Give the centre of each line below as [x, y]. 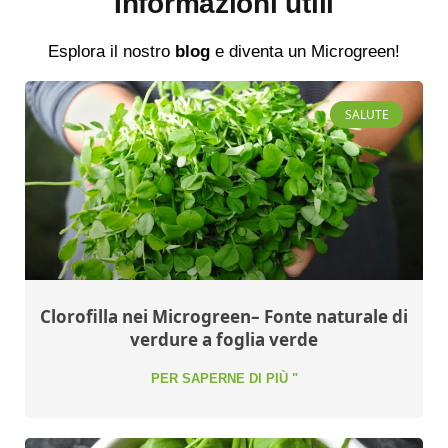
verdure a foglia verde [224, 340]
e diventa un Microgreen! [305, 52]
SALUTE [366, 114]
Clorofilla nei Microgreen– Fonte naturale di [224, 317]
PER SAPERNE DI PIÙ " [224, 379]
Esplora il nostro [111, 52]
